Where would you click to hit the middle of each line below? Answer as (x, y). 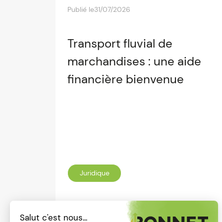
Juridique (94, 173)
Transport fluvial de (120, 43)
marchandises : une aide (134, 61)
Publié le (81, 9)
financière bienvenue (126, 79)
